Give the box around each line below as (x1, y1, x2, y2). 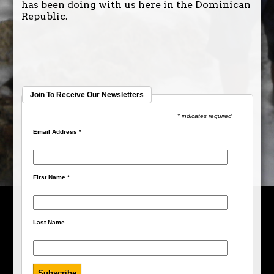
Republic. (21, 10, 68, 22)
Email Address (33, 128, 80, 135)
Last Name (33, 219, 65, 226)
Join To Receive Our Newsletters (29, 90, 144, 99)
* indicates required (177, 112, 232, 119)
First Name (33, 174, 68, 181)
